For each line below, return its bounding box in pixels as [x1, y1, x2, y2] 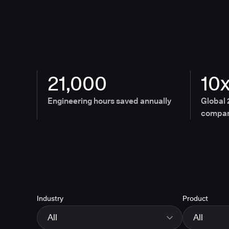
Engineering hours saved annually [48, 96, 171, 106]
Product [182, 194, 208, 202]
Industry [37, 194, 63, 202]
